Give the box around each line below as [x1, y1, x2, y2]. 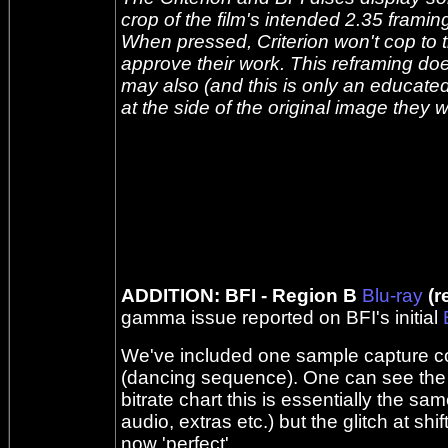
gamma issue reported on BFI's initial [121, 307, 443, 328]
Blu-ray [362, 285, 423, 306]
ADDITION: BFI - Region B [121, 285, 362, 306]
